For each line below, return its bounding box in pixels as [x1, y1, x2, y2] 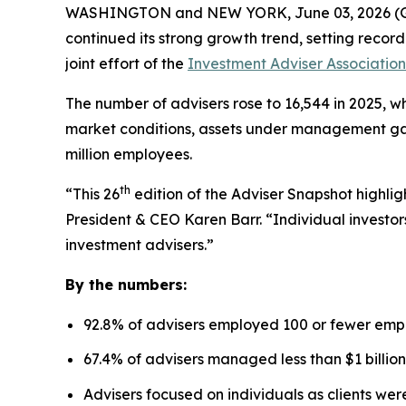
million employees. [65, 144, 192, 163]
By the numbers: [65, 275, 187, 294]
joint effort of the [65, 53, 188, 72]
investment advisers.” [65, 235, 217, 254]
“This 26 [65, 184, 120, 203]
